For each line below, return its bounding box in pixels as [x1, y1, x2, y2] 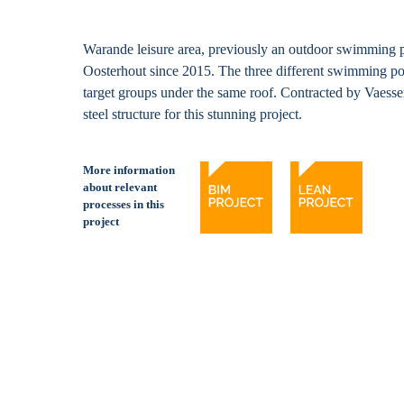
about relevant [83, 180, 157, 194]
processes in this [83, 197, 164, 211]
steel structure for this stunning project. [83, 106, 306, 122]
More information [83, 163, 175, 177]
